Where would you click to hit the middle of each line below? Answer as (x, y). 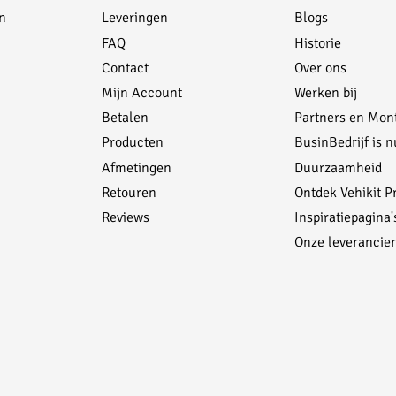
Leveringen (135, 17)
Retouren (129, 191)
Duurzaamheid (338, 166)
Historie (317, 42)
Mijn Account (142, 91)
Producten (133, 141)
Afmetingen (137, 166)
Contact (126, 66)
